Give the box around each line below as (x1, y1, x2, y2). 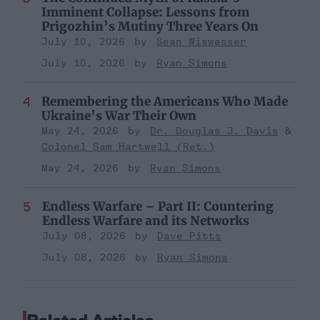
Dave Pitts (157, 230, 221, 243)
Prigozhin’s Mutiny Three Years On (41, 19, 259, 35)
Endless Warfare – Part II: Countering (42, 199, 274, 215)
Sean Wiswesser (156, 36, 246, 49)
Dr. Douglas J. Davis (150, 125, 279, 138)
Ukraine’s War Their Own (41, 108, 196, 124)
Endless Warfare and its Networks (42, 213, 249, 229)
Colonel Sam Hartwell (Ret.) (41, 141, 215, 154)
